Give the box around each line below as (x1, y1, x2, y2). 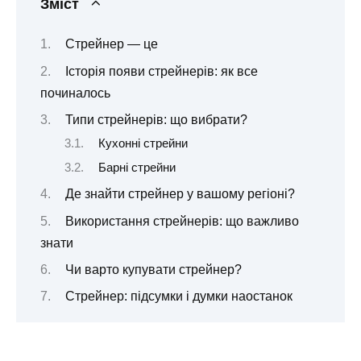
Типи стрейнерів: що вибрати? (64, 112, 247, 127)
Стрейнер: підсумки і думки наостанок (64, 289, 293, 304)
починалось (40, 85, 110, 100)
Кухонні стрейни (98, 137, 188, 151)
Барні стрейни (98, 160, 176, 174)
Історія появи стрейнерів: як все (64, 64, 258, 78)
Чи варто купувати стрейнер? (64, 262, 242, 276)
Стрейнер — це (64, 37, 158, 52)
